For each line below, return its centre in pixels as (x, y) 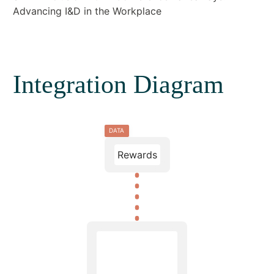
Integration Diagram (118, 84)
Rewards (137, 154)
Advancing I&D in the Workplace (87, 11)
